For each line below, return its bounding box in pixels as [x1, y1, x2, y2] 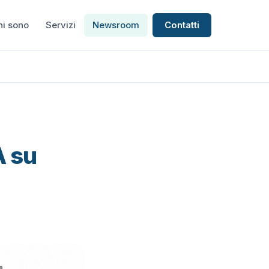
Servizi [46, 19, 76, 31]
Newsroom [92, 19, 139, 31]
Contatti [165, 19, 199, 31]
